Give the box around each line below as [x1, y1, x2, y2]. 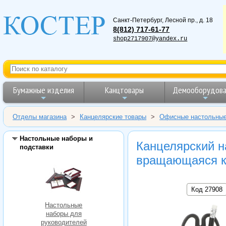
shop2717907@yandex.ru [113, 35, 188, 42]
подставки [19, 143, 53, 151]
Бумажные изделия [13, 84, 74, 96]
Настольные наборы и [19, 134, 93, 142]
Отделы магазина [13, 112, 67, 121]
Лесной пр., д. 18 [165, 16, 213, 24]
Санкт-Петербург [113, 16, 162, 24]
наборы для [45, 209, 82, 217]
